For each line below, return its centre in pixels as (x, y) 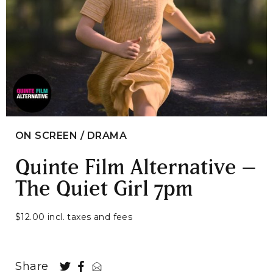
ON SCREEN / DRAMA (71, 135)
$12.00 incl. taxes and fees (74, 217)
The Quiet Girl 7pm (104, 187)
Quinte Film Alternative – (136, 166)
